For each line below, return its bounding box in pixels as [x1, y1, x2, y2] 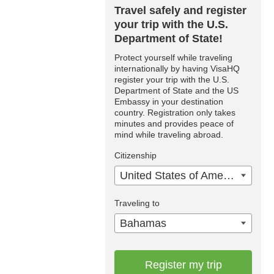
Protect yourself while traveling [114, 52, 232, 62]
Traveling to [114, 198, 160, 208]
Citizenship [114, 150, 157, 160]
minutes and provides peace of [114, 118, 234, 128]
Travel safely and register [114, 4, 246, 17]
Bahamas [120, 217, 166, 229]
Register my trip [144, 258, 222, 271]
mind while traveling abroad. [114, 129, 223, 139]
